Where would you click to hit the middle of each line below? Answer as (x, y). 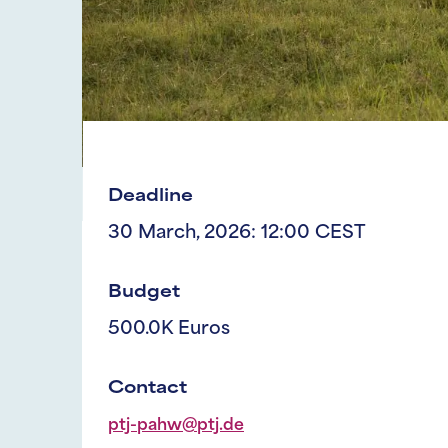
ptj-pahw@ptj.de (176, 425)
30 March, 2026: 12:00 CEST (236, 233)
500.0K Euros (169, 329)
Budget (144, 292)
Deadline (150, 196)
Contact (147, 388)
